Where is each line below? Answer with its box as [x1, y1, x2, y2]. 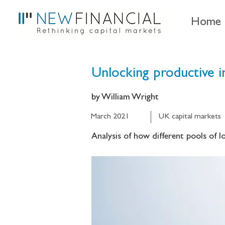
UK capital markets [159, 113, 221, 121]
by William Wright [91, 93, 159, 102]
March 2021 [91, 113, 129, 121]
